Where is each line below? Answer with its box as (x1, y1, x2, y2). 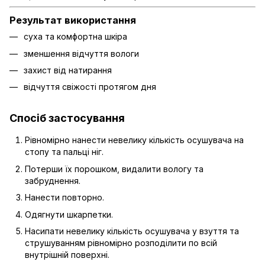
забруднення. (25, 175, 80, 186)
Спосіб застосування (9, 112, 125, 125)
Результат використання (9, 14, 136, 27)
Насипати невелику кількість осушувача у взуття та (25, 225, 239, 236)
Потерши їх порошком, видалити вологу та (25, 163, 203, 174)
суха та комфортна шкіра (24, 31, 127, 42)
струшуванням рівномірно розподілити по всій (25, 237, 217, 248)
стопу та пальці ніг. (25, 147, 104, 157)
